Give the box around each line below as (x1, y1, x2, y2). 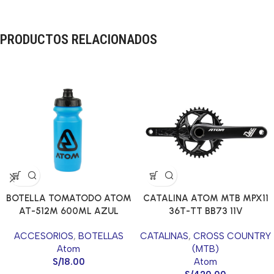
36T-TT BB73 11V (168, 206, 243, 217)
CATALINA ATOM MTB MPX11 (143, 193, 268, 204)
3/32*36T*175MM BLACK (152, 218, 259, 230)
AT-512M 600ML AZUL (18, 206, 119, 217)
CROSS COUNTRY (193, 231, 271, 242)
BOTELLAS (78, 231, 124, 242)
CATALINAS (140, 231, 188, 242)
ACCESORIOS (13, 231, 73, 242)
